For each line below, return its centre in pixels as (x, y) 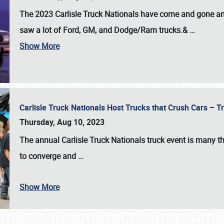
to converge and (49, 156)
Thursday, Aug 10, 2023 (62, 122)
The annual (40, 140)
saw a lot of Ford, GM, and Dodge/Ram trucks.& (104, 30)
